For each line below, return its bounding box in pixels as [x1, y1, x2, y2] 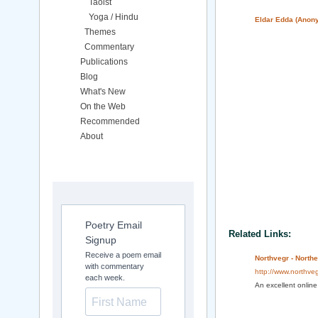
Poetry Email [85, 219, 142, 231]
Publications [80, 57, 128, 67]
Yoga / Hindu [89, 12, 138, 22]
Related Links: [229, 229, 291, 239]
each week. [85, 273, 125, 282]
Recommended [80, 116, 140, 126]
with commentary [85, 262, 144, 270]
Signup [85, 234, 116, 246]
